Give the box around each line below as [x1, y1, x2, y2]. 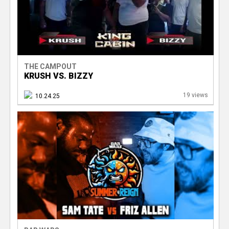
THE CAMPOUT [24, 62, 77, 71]
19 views [182, 91, 208, 99]
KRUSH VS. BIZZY [24, 71, 93, 81]
